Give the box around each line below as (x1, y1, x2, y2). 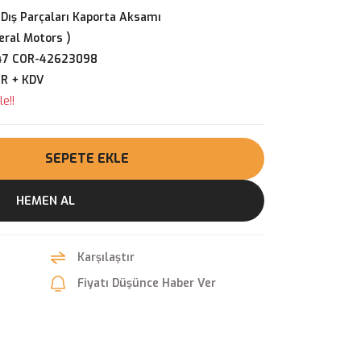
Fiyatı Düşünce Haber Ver (77, 276, 216, 291)
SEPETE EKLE (45, 150, 129, 167)
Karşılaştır (77, 250, 135, 265)
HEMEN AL (15, 192, 75, 209)
